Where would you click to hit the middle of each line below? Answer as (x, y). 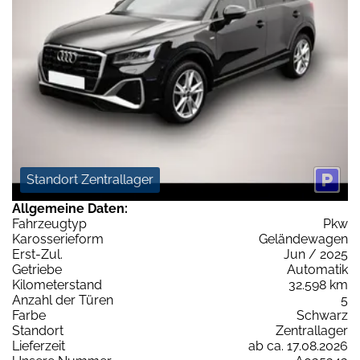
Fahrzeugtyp (49, 224)
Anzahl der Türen (63, 301)
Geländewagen (303, 239)
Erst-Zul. (37, 255)
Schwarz (322, 316)
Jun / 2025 (316, 255)
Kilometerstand (57, 285)
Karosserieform (58, 239)
